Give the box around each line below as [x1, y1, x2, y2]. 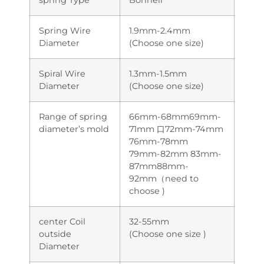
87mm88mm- [129, 160, 189, 171]
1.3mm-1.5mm [129, 68, 187, 79]
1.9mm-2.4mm [129, 25, 190, 36]
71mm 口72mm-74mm [129, 123, 223, 134]
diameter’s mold [39, 123, 109, 134]
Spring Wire [39, 25, 91, 36]
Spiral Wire [39, 68, 85, 79]
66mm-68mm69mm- [129, 111, 221, 122]
